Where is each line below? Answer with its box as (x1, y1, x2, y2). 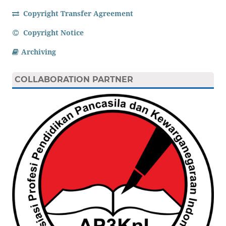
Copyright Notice (21, 28, 84, 38)
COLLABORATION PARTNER (14, 75, 133, 84)
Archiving (21, 47, 56, 57)
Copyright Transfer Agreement (21, 9, 133, 19)
